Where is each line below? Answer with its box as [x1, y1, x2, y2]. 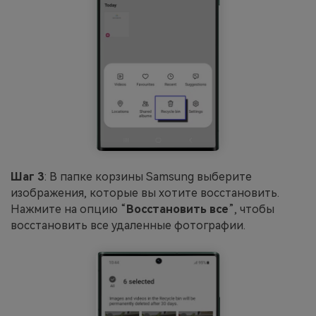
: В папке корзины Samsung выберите [44, 170, 252, 184]
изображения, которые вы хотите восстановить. [11, 186, 279, 200]
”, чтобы [229, 202, 274, 217]
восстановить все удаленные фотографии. [11, 219, 245, 233]
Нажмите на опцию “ [11, 202, 126, 217]
